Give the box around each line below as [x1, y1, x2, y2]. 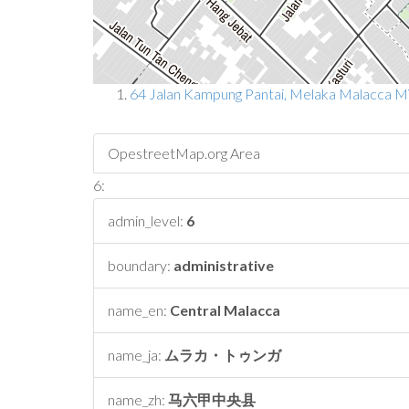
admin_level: [108, 212, 186, 229]
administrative [173, 257, 274, 274]
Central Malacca [170, 301, 280, 319]
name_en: [108, 301, 170, 319]
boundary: [108, 257, 173, 274]
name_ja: [108, 346, 164, 363]
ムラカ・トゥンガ [164, 346, 281, 363]
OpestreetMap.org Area [108, 144, 260, 162]
